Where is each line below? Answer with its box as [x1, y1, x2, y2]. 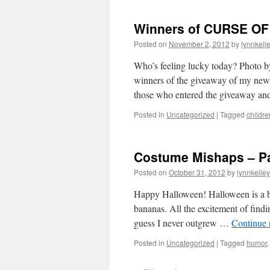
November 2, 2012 [169, 39, 230, 49]
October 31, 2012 [169, 167, 225, 177]
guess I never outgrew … [134, 216, 231, 229]
